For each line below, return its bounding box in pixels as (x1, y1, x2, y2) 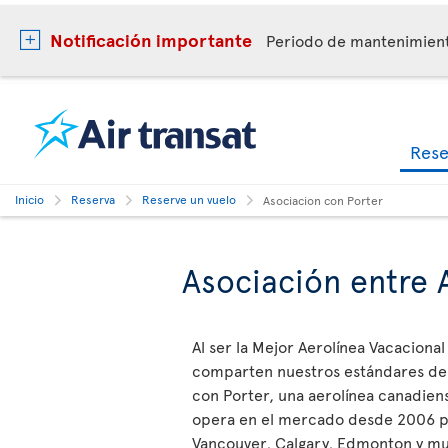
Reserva (71, 191, 115, 207)
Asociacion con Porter (263, 192, 383, 208)
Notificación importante (50, 27, 252, 52)
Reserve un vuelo (142, 191, 236, 207)
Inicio (15, 191, 44, 207)
